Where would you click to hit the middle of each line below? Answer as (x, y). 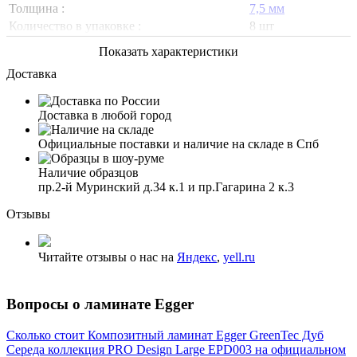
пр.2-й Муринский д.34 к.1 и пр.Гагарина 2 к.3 (166, 187)
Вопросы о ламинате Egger (100, 304)
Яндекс (197, 257)
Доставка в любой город (105, 116)
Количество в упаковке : (75, 26)
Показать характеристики (169, 52)
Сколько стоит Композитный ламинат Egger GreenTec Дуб (165, 335)
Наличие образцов (88, 173)
